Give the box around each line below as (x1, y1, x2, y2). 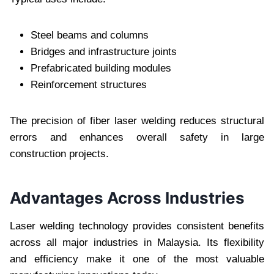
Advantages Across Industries (10, 188, 245, 207)
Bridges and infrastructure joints (31, 45, 177, 57)
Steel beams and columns (31, 29, 149, 41)
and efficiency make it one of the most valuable (10, 253, 264, 265)
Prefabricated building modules (31, 62, 171, 74)
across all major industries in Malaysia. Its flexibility (10, 236, 264, 248)
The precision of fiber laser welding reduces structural (10, 114, 264, 127)
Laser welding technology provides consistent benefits (10, 220, 264, 232)
